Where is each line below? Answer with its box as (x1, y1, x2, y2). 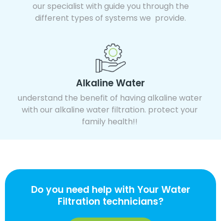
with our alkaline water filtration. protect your (22, 104, 198, 115)
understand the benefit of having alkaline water (17, 92, 202, 104)
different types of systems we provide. (35, 12, 186, 24)
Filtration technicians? (57, 194, 164, 208)
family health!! (82, 115, 138, 127)
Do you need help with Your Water (31, 183, 190, 196)
